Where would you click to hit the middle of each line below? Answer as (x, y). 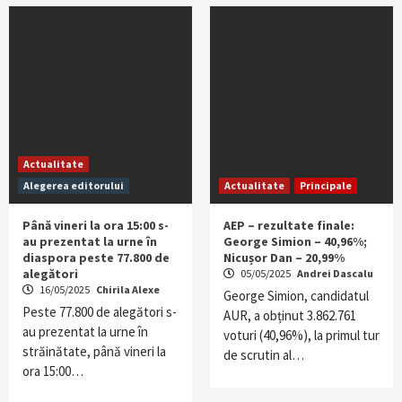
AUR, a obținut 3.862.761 (290, 315)
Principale (326, 185)
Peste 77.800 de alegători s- (100, 312)
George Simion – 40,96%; (295, 241)
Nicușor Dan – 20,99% (284, 258)
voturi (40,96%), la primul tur (301, 335)
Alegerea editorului (74, 185)
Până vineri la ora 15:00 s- (96, 225)
